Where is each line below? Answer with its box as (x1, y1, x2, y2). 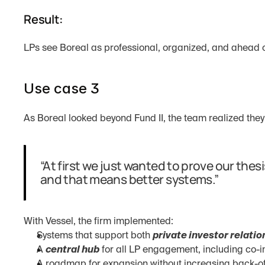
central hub (46, 245, 99, 255)
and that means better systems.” (40, 171, 219, 188)
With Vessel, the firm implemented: (24, 217, 173, 227)
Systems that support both (37, 231, 153, 241)
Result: (24, 11, 63, 27)
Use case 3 (24, 80, 99, 97)
